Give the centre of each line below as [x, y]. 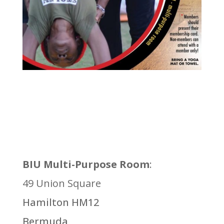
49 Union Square [61, 183]
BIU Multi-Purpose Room [86, 164]
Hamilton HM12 [60, 202]
